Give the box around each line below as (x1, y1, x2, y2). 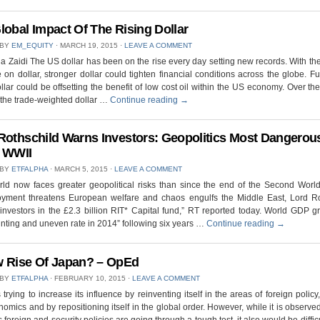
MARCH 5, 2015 (54, 165, 108, 174)
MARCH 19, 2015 (60, 41, 118, 50)
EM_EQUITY (11, 41, 54, 50)
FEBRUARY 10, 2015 (54, 274, 126, 282)
